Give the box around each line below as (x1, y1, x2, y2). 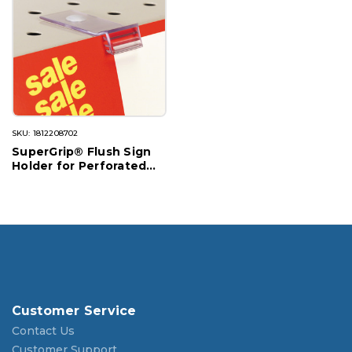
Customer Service (11, 303, 137, 319)
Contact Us (11, 324, 75, 339)
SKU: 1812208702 (12, 128, 79, 139)
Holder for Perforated (12, 159, 147, 174)
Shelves (12, 173, 60, 188)
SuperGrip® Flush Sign (12, 145, 152, 159)
